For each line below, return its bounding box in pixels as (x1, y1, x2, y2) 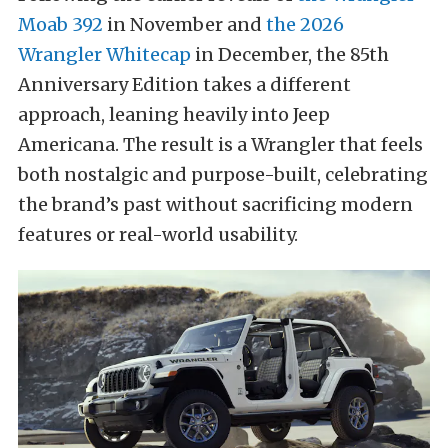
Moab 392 (18, 13, 103, 37)
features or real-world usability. (18, 223, 298, 247)
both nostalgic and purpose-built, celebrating (18, 163, 428, 187)
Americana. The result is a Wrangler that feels (18, 133, 423, 157)
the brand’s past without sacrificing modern (18, 193, 413, 217)
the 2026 (266, 13, 344, 37)
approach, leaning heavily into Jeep (18, 103, 330, 127)
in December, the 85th (191, 43, 389, 67)
